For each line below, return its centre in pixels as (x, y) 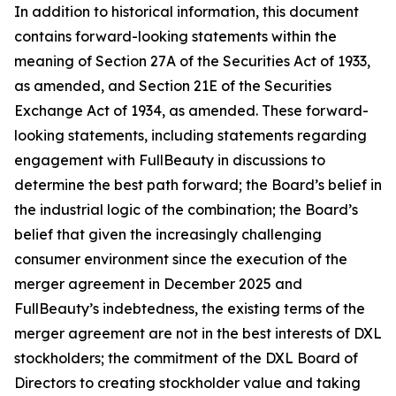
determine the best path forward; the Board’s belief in (198, 185)
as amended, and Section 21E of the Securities (173, 86)
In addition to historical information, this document (187, 11)
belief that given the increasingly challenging (168, 234)
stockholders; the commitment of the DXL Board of (186, 358)
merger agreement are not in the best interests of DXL (198, 333)
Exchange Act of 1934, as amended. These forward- (191, 110)
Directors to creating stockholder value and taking (187, 383)
